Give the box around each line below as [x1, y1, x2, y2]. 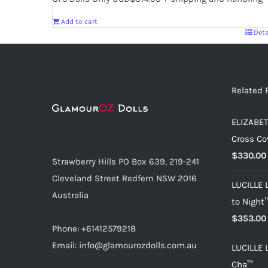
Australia [52, 189, 89, 200]
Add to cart [61, 17, 98, 26]
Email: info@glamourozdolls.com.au [52, 239, 197, 251]
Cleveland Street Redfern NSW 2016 [52, 172, 197, 184]
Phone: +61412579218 [52, 223, 136, 234]
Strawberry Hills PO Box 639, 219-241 [52, 156, 199, 167]
